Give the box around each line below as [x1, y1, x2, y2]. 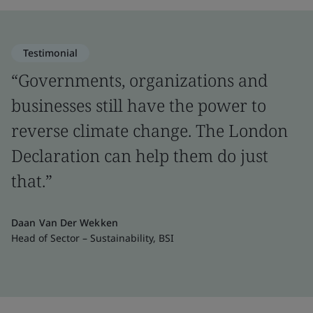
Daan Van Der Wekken [11, 215, 118, 229]
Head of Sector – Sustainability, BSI [11, 231, 174, 245]
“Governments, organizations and [11, 68, 268, 92]
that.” [11, 168, 57, 192]
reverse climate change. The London [11, 118, 288, 142]
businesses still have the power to [11, 93, 266, 117]
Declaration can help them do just [11, 143, 268, 167]
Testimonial [23, 45, 78, 59]
